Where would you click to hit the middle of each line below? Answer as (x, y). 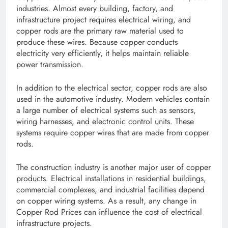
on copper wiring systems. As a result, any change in (106, 201)
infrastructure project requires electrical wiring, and (104, 20)
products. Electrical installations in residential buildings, (111, 179)
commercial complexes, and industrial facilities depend (110, 190)
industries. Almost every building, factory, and (95, 9)
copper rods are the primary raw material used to (100, 31)
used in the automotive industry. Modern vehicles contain (113, 99)
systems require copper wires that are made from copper (113, 133)
